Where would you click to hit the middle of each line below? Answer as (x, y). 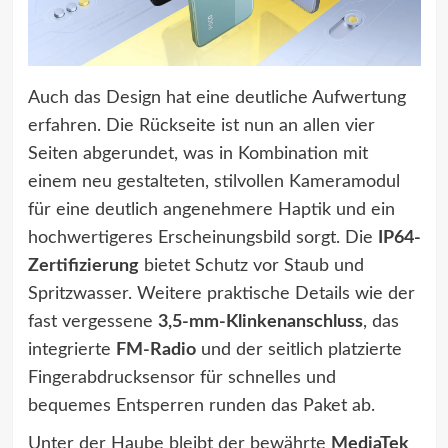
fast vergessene (92, 321)
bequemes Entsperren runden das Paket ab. (201, 405)
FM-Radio (155, 349)
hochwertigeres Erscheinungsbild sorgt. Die (202, 237)
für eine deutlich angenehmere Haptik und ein (211, 209)
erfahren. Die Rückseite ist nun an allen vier (201, 125)
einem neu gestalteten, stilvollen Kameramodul (213, 181)
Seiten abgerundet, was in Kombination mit (197, 153)
